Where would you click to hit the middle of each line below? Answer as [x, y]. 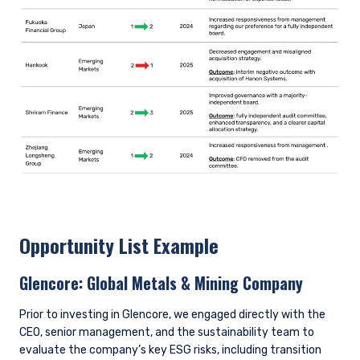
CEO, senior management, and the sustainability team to [167, 333]
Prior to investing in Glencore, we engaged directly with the [172, 315]
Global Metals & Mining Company [195, 283]
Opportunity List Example [119, 245]
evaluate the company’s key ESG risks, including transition [170, 350]
